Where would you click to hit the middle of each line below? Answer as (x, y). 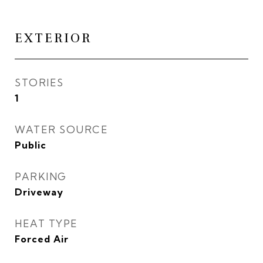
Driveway (39, 192)
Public (31, 145)
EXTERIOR (53, 38)
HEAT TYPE (46, 223)
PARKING (41, 176)
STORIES (39, 82)
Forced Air (42, 239)
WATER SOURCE (61, 129)
